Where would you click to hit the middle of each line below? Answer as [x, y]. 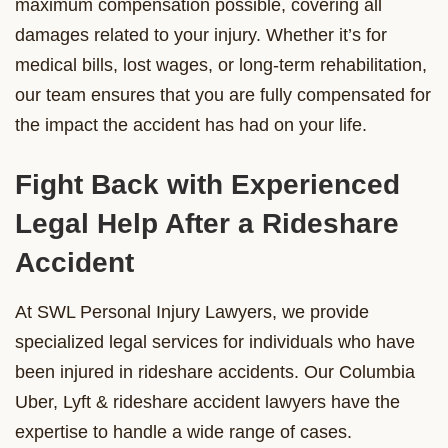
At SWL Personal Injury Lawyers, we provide [192, 311]
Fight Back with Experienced [207, 184]
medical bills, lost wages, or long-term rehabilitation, [221, 64]
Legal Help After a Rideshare [207, 223]
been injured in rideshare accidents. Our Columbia [215, 371]
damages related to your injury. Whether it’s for [201, 34]
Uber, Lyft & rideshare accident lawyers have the [207, 401]
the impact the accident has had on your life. [191, 124]
